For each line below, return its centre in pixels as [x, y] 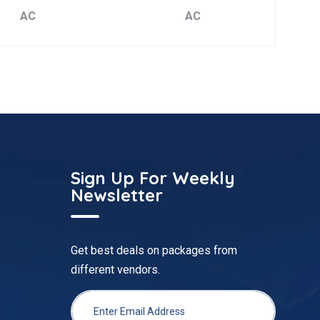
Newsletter [117, 195]
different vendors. [115, 269]
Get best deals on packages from [154, 250]
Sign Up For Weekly [153, 177]
